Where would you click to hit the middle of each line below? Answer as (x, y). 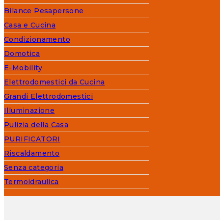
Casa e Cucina (30, 25)
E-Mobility (23, 68)
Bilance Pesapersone (44, 11)
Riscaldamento (32, 153)
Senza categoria (34, 168)
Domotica (22, 54)
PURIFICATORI (32, 139)
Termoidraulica (31, 182)
